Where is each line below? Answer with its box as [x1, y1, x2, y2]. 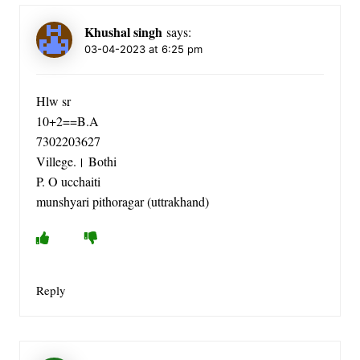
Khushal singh [84, 22, 162, 42]
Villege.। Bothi [35, 153, 117, 170]
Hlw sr [35, 92, 71, 110]
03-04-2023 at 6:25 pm [84, 43, 202, 56]
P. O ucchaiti [35, 173, 100, 190]
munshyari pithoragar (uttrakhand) [35, 193, 209, 211]
